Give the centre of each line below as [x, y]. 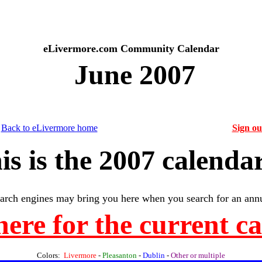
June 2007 [131, 75]
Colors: [50, 255]
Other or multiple [198, 255]
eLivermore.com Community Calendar [131, 49]
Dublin [154, 255]
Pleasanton [120, 255]
